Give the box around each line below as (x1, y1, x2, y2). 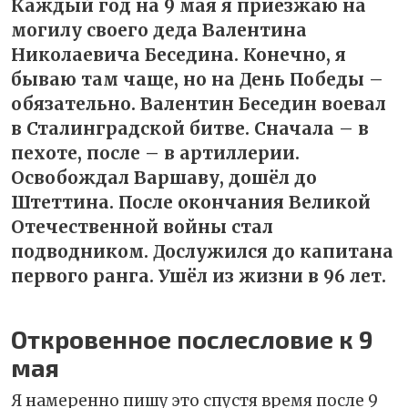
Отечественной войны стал (11, 215, 273, 238)
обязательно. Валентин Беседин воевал (11, 92, 386, 115)
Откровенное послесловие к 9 (11, 323, 373, 353)
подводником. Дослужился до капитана (11, 240, 393, 262)
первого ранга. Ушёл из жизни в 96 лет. (11, 264, 386, 287)
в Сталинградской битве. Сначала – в (11, 117, 369, 139)
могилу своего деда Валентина (11, 18, 307, 41)
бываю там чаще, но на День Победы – (11, 67, 383, 90)
